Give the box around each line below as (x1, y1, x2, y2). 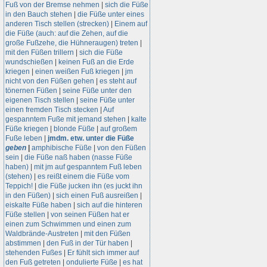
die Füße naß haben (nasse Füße (24, 153, 132, 162)
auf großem (100, 125, 137, 133)
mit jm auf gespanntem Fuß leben (34, 163, 142, 171)
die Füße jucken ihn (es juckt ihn (38, 182, 142, 190)
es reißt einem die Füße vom (38, 172, 129, 181)
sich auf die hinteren (77, 201, 142, 209)
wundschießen (5, 58, 53, 66)
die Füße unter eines (77, 10, 144, 18)
